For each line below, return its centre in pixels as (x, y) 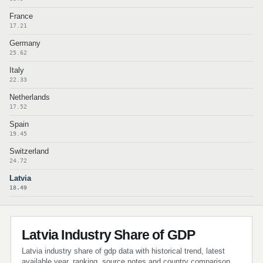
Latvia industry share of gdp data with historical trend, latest (123, 251)
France (21, 16)
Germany (25, 43)
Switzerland (29, 151)
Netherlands (30, 97)
